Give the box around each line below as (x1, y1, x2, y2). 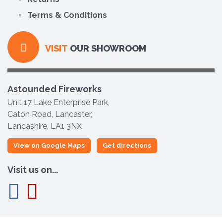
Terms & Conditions (27, 10, 107, 20)
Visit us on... (7, 164, 58, 175)
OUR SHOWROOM (68, 43, 146, 54)
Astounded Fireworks (7, 83, 102, 94)
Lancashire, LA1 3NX (7, 121, 82, 131)
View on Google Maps (13, 141, 85, 149)
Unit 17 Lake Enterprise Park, (7, 97, 110, 107)
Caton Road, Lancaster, (7, 109, 92, 119)
